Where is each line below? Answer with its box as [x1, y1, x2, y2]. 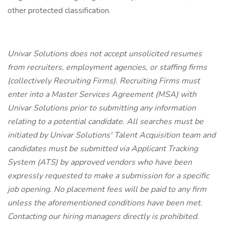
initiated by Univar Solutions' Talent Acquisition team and [8, 130, 215, 141]
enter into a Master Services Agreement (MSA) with [8, 89, 196, 100]
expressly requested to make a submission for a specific [8, 170, 209, 181]
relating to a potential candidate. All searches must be [8, 116, 203, 127]
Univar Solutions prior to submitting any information [8, 102, 196, 114]
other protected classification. [8, 5, 110, 16]
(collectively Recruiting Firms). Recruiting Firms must [8, 75, 200, 86]
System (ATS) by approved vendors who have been [8, 157, 192, 168]
